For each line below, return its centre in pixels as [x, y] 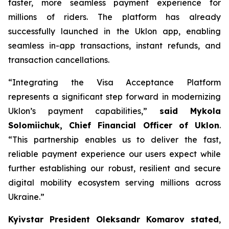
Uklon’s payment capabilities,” [84, 111]
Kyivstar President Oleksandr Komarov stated [113, 219]
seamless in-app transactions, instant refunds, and [114, 45]
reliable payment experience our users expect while [114, 154]
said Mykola [190, 111]
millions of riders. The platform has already [114, 17]
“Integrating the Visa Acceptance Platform [114, 82]
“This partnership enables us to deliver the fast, [114, 140]
